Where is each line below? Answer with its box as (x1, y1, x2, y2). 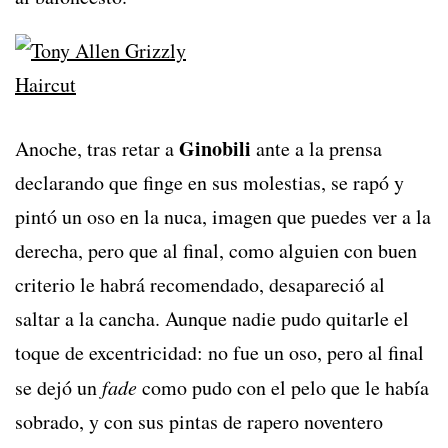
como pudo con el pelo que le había (137, 374, 429, 402)
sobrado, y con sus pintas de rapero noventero (15, 408, 383, 436)
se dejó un (15, 374, 102, 402)
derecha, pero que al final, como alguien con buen (15, 237, 417, 265)
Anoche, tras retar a (15, 135, 179, 163)
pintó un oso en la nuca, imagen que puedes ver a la (15, 203, 431, 231)
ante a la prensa (251, 135, 382, 163)
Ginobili (179, 134, 251, 164)
